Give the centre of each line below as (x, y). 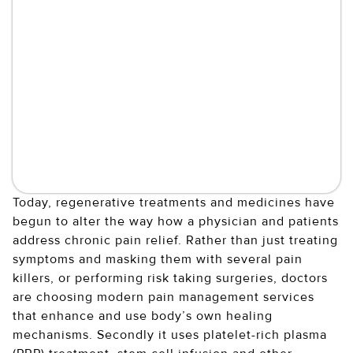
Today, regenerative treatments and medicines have (174, 203)
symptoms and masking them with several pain (158, 260)
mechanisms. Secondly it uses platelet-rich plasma (170, 335)
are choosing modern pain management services (163, 297)
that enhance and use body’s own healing (143, 316)
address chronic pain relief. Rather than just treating (175, 241)
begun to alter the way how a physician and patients (176, 222)
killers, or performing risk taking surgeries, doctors (170, 279)
